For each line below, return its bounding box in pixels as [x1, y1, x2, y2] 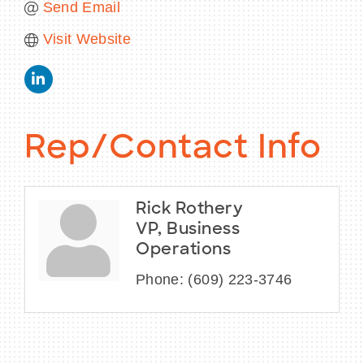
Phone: [136, 271, 184, 288]
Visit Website [42, 31, 132, 48]
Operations [136, 242, 231, 259]
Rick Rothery [136, 201, 243, 219]
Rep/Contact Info [24, 133, 322, 167]
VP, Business [136, 222, 240, 239]
